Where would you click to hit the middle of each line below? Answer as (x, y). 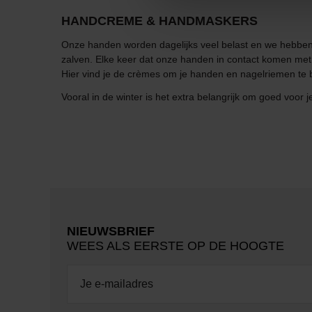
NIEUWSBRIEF (111, 232)
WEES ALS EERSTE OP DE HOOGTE (175, 246)
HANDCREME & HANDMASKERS (159, 21)
